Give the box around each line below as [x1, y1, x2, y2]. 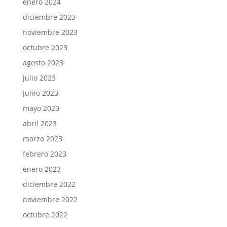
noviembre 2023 [22, 27, 78, 37]
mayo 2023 [22, 103, 59, 113]
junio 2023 [22, 88, 58, 98]
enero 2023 [22, 164, 61, 174]
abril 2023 [22, 118, 57, 128]
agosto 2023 [22, 57, 63, 67]
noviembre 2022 [22, 194, 78, 204]
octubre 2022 [22, 209, 67, 219]
